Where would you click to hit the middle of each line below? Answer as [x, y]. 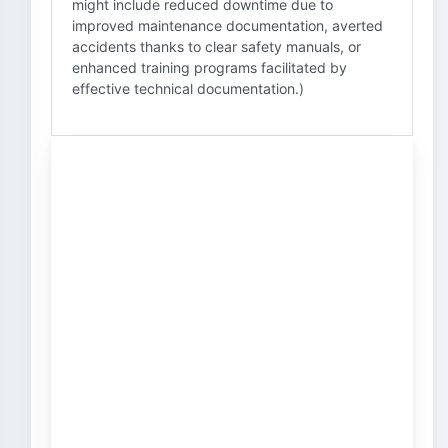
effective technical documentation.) [188, 88]
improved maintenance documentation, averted [227, 25]
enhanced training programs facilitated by [209, 67]
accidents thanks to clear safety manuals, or [216, 46]
